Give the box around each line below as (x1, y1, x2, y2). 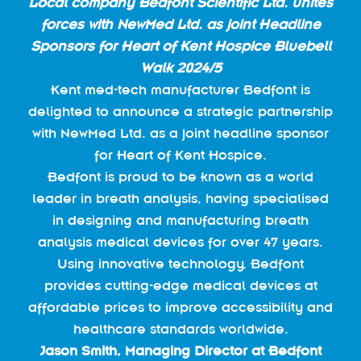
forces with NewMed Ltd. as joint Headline (40, 16, 321, 32)
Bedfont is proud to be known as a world (48, 168, 313, 185)
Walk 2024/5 (139, 60, 222, 76)
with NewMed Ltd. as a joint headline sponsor (32, 125, 329, 141)
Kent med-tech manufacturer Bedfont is (51, 81, 310, 98)
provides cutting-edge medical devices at (44, 277, 317, 293)
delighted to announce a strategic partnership (28, 103, 333, 119)
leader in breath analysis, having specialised (32, 190, 329, 206)
